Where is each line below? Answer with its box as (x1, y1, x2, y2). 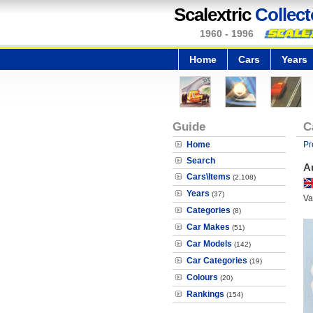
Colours (187, 272, 218, 282)
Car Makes (187, 222, 230, 232)
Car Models (187, 239, 232, 249)
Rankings (187, 289, 224, 299)
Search (187, 156, 215, 166)
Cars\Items (187, 172, 231, 182)
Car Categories (187, 256, 247, 265)
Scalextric (174, 4, 255, 25)
